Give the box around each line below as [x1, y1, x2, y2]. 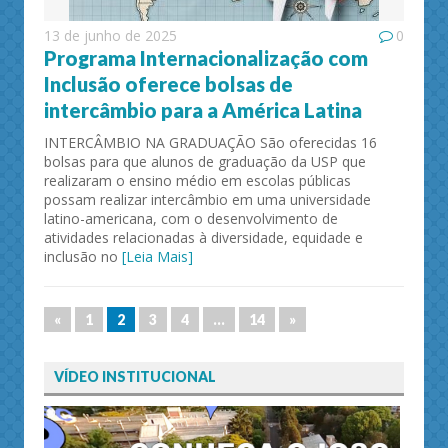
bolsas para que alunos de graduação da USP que [44, 152, 366, 171]
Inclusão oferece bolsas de [44, 72, 293, 96]
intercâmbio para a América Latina [44, 98, 362, 122]
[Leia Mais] [122, 247, 193, 266]
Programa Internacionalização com [44, 46, 368, 70]
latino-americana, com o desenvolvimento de [44, 209, 338, 228]
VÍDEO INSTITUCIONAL [54, 368, 216, 386]
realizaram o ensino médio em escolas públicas [44, 171, 351, 190]
